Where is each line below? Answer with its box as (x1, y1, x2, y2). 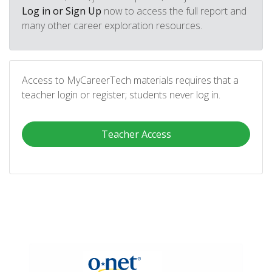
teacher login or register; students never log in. (22, 88, 220, 101)
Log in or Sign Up (22, 4, 101, 18)
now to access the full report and (101, 4, 246, 18)
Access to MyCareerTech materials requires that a (22, 73, 239, 87)
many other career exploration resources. (22, 19, 202, 32)
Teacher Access (101, 127, 171, 141)
